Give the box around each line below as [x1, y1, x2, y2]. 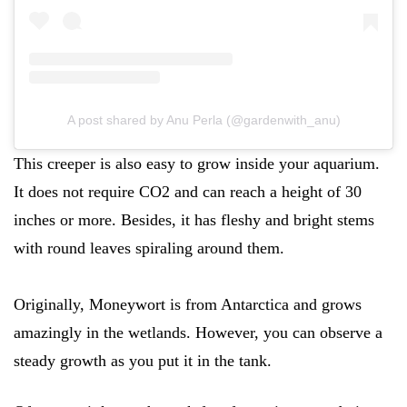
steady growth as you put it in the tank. [14, 351, 272, 370]
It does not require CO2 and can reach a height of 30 [14, 182, 362, 201]
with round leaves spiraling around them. [14, 238, 284, 257]
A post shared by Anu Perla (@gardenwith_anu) [66, 112, 341, 127]
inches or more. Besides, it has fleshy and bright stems [14, 210, 374, 229]
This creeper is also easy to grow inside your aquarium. [14, 154, 380, 173]
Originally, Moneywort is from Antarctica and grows [14, 294, 362, 313]
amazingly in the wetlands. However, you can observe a [14, 323, 382, 342]
